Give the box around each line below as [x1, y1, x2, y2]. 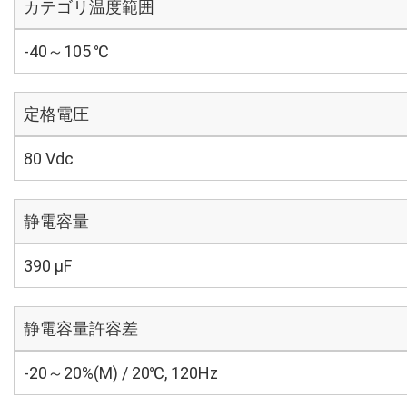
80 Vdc [24, 149, 74, 168]
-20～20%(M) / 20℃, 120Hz [24, 363, 218, 382]
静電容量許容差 [24, 319, 138, 338]
